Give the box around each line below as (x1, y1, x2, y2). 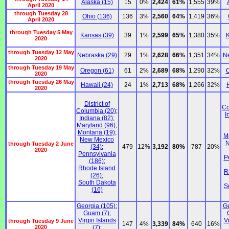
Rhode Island (78, 165, 116, 172)
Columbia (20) (76, 107, 116, 115)
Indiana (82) (79, 114, 113, 122)
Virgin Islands (78, 217, 116, 224)
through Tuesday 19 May (8, 64, 74, 71)
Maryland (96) (77, 122, 116, 129)
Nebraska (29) (77, 52, 117, 59)
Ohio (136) (82, 13, 112, 20)
